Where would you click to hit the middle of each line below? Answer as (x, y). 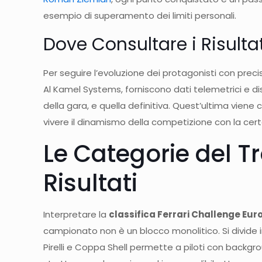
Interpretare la (76, 215)
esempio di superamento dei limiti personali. (140, 16)
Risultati (91, 183)
